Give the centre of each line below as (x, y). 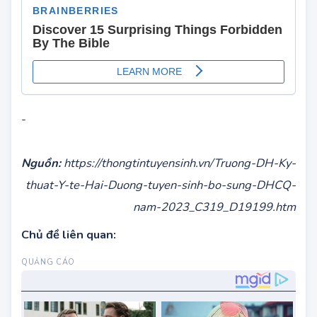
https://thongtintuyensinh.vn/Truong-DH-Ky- (178, 194)
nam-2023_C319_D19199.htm (214, 237)
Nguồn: (41, 194)
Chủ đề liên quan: (69, 265)
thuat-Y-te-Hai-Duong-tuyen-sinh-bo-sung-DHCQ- (161, 215)
